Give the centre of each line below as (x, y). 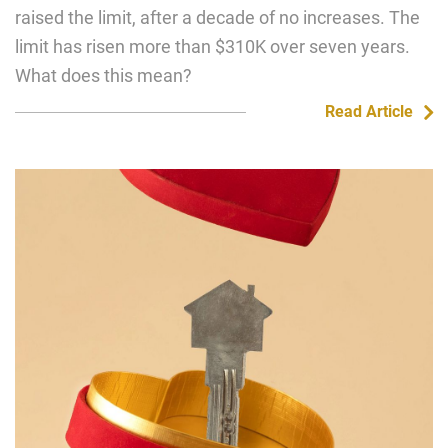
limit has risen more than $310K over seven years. (212, 46)
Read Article (368, 111)
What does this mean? (103, 75)
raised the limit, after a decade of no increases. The (217, 17)
